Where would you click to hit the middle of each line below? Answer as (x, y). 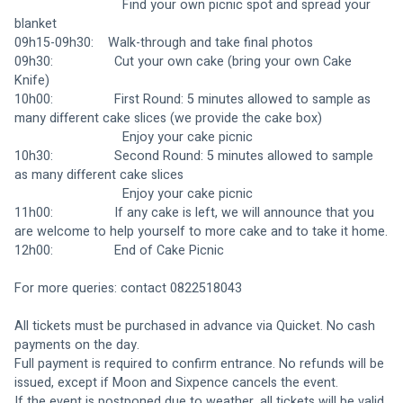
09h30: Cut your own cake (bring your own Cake (185, 61)
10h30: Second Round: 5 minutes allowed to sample (196, 156)
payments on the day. (77, 345)
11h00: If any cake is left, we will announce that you (196, 212)
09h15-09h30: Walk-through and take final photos (164, 42)
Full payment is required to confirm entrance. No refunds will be (201, 363)
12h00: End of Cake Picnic (119, 250)
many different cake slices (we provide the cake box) (168, 118)
